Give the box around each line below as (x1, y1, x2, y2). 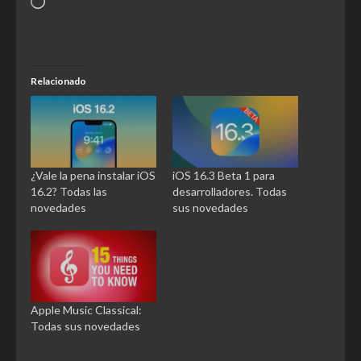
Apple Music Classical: (31, 303, 142, 317)
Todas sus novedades (31, 319, 140, 334)
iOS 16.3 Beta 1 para (172, 168, 275, 183)
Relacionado (31, 74, 86, 87)
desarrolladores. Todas (172, 185, 287, 199)
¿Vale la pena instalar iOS (31, 168, 156, 183)
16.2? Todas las (31, 185, 107, 199)
